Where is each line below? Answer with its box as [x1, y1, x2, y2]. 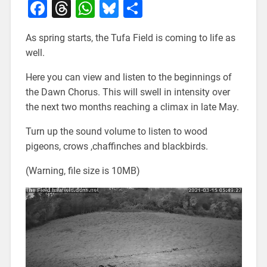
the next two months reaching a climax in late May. [25, 101, 239, 113]
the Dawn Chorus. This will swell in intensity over [25, 86, 230, 98]
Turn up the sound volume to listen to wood [25, 125, 207, 137]
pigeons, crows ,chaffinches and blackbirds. [25, 140, 208, 152]
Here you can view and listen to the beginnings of [25, 71, 232, 83]
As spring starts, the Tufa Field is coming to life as [25, 32, 235, 44]
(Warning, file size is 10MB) [25, 164, 140, 176]
